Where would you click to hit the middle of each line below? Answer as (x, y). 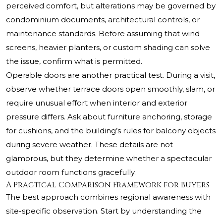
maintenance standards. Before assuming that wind (103, 34)
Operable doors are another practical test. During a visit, (111, 75)
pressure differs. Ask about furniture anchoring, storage (109, 117)
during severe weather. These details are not (89, 145)
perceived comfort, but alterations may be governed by (111, 6)
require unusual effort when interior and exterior (97, 103)
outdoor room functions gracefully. (71, 172)
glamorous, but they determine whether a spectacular (109, 159)
